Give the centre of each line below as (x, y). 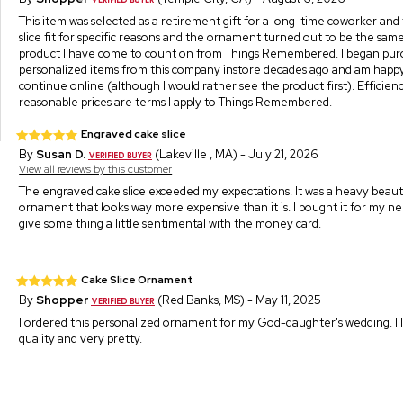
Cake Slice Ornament (137, 279)
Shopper (63, 300)
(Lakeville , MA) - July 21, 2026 (236, 154)
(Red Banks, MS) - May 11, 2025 (238, 300)
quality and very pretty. (81, 338)
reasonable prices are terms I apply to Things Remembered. (176, 102)
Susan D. (61, 154)
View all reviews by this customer (96, 169)
